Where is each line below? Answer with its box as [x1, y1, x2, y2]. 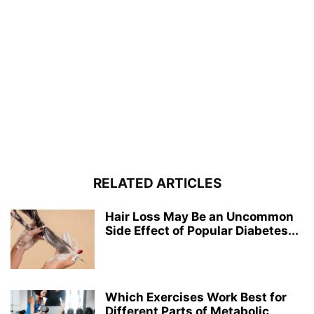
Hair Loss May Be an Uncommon [105, 209, 294, 224]
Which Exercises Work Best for [105, 289, 287, 304]
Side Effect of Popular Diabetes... [105, 223, 299, 238]
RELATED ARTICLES [93, 175, 221, 191]
